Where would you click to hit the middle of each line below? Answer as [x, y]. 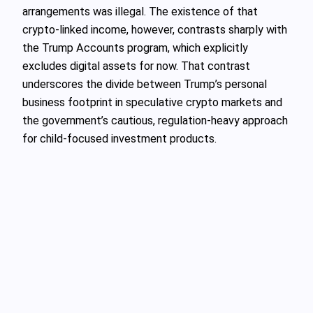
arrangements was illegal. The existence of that [140, 12]
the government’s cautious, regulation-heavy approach [155, 121]
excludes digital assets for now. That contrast [136, 66]
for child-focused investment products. [119, 139]
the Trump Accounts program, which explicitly [135, 48]
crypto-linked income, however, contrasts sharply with [155, 30]
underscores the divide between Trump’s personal [145, 85]
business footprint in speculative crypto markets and [152, 103]
